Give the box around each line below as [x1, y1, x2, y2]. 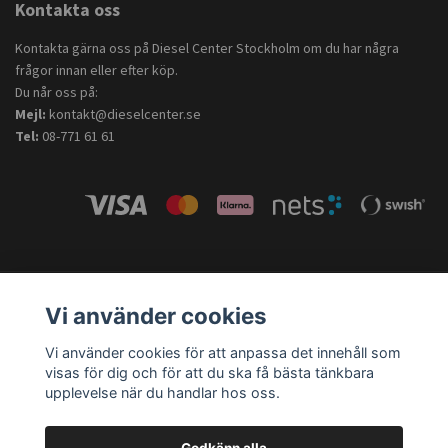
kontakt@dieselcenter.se [49, 104, 201, 123]
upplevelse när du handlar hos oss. [44, 383, 280, 401]
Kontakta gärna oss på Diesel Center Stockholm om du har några [15, 38, 399, 57]
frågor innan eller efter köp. [15, 60, 178, 79]
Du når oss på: [15, 82, 98, 101]
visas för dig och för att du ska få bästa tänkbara [44, 363, 374, 381]
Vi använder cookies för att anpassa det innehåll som [44, 343, 401, 361]
